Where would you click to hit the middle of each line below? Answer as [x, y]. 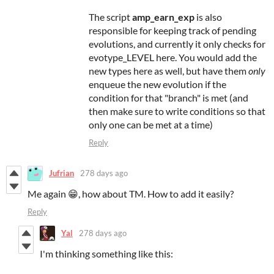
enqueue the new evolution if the [157, 84]
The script [110, 17]
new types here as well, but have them [168, 70]
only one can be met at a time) [151, 124]
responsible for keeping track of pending [172, 30]
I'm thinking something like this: [106, 253]
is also [208, 17]
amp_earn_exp [163, 17]
